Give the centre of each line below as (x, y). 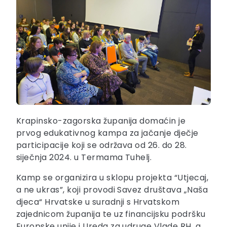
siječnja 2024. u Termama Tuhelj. (84, 158)
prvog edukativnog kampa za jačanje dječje (107, 133)
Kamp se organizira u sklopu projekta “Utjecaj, (112, 178)
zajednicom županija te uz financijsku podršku (111, 214)
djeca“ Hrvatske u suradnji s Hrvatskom (98, 202)
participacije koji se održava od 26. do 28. (102, 145)
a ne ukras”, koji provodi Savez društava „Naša (112, 190)
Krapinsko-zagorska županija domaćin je (101, 121)
